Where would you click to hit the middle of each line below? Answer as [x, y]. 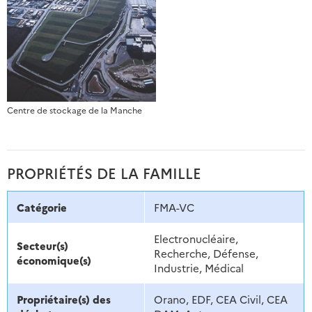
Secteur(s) [42, 245]
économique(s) [54, 260]
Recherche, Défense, [206, 253]
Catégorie [41, 207]
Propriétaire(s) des [63, 299]
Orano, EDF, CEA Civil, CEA [220, 299]
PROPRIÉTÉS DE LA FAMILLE [104, 172]
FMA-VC [174, 207]
